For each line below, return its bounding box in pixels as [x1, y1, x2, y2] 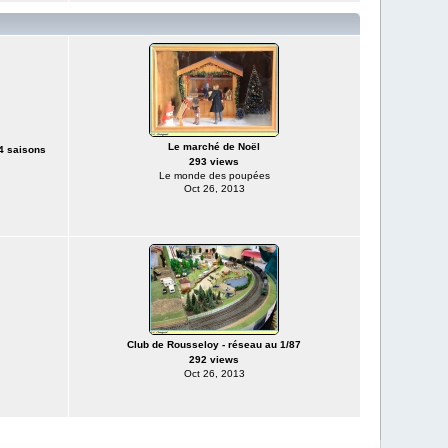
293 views [189, 156, 239, 167]
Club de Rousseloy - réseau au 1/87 [127, 339, 301, 350]
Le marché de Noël [168, 141, 260, 152]
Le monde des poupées [158, 170, 270, 181]
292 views [189, 354, 239, 365]
